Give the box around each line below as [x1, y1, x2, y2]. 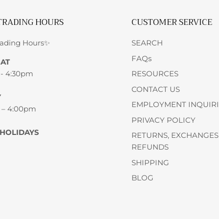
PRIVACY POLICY [131, 115, 196, 125]
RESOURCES [131, 69, 179, 79]
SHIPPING [131, 157, 170, 167]
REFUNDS [131, 142, 169, 152]
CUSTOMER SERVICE [131, 15, 213, 30]
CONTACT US [131, 84, 180, 94]
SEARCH [131, 38, 163, 48]
